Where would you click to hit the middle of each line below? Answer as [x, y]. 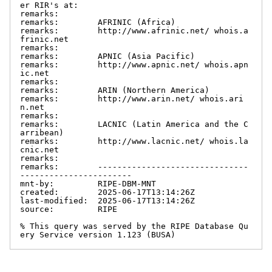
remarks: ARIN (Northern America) [115, 90]
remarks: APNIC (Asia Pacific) [107, 56]
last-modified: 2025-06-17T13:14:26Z [107, 200]
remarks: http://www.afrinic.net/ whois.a [134, 30]
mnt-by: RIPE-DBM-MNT [88, 183]
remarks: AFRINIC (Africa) [98, 22]
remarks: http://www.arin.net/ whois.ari [132, 98]
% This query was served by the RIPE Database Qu [134, 226]
